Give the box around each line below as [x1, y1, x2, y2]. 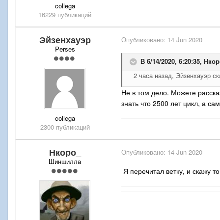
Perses [55, 44, 75, 54]
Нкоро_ [49, 145, 81, 159]
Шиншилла [49, 156, 81, 166]
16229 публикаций [38, 9, 91, 19]
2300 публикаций [40, 122, 90, 132]
